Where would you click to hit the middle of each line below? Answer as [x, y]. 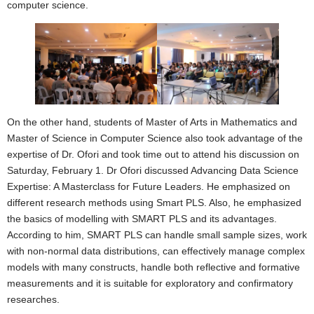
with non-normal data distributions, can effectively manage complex [156, 251]
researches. [33, 300]
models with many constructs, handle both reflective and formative [153, 267]
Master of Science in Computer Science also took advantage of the [155, 138]
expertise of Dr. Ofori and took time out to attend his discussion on [153, 155]
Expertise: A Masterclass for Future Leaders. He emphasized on [149, 187]
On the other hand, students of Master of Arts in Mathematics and [152, 122]
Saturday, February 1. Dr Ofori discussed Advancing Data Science [153, 171]
